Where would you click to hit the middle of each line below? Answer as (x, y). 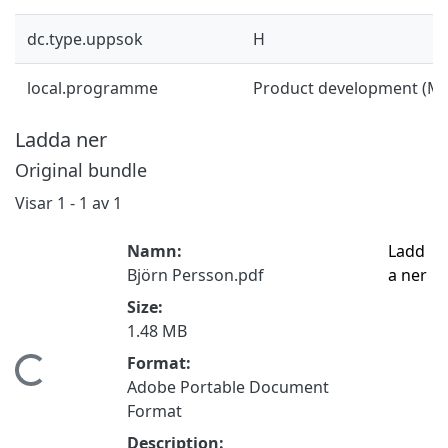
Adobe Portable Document (228, 386)
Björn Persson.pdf (195, 274)
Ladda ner (61, 139)
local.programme (92, 87)
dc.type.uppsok (85, 38)
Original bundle (81, 169)
